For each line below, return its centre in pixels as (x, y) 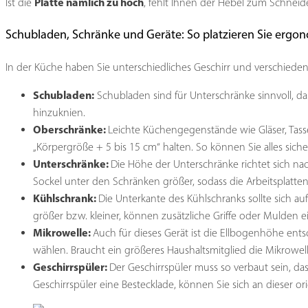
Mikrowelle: (63, 233)
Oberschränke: (70, 130)
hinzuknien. (59, 113)
